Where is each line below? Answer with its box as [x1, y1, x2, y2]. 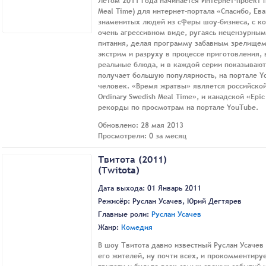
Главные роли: [98, 208, 151, 220]
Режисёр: [98, 195, 132, 207]
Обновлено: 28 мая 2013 [98, 119, 183, 131]
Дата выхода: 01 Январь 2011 [98, 182, 201, 194]
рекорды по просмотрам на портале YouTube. [98, 102, 258, 113]
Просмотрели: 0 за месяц [98, 130, 186, 141]
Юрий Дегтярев [187, 195, 242, 207]
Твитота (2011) [98, 152, 167, 166]
